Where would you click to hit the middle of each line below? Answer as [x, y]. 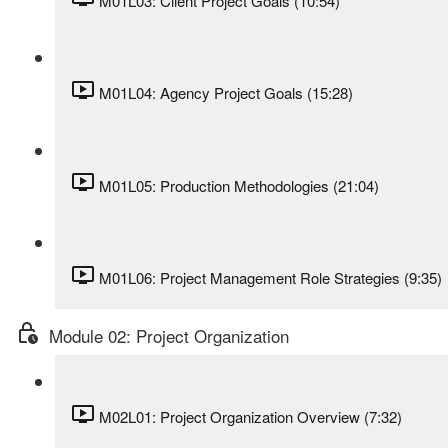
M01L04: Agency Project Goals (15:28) [226, 93]
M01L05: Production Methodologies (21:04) [239, 185]
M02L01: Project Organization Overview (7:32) [250, 417]
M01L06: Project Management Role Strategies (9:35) [270, 278]
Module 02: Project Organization [169, 335]
